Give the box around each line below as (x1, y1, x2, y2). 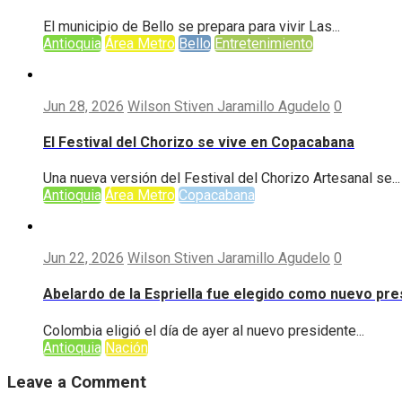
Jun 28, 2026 (43, 97, 124, 115)
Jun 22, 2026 (43, 249, 124, 267)
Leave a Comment (7, 372, 146, 393)
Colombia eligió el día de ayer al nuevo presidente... (43, 321, 364, 339)
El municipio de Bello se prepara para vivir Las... (43, 17, 340, 35)
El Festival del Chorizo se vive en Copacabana (43, 133, 354, 151)
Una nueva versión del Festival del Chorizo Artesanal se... (43, 170, 400, 188)
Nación (105, 338, 148, 356)
